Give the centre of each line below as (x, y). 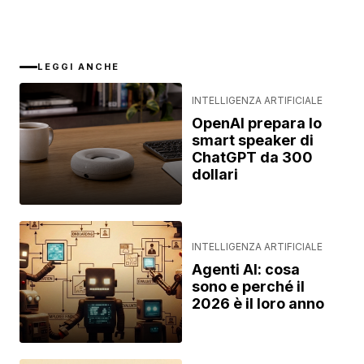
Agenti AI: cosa (246, 269)
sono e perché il (248, 286)
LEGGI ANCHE (78, 67)
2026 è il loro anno (258, 303)
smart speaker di (253, 140)
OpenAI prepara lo (257, 123)
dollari (215, 174)
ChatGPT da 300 (252, 157)
